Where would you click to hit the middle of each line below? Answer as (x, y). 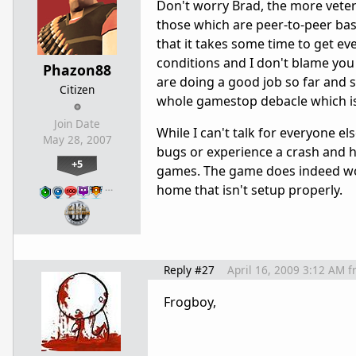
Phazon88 (77, 70)
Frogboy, (190, 302)
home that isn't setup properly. (250, 190)
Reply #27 (189, 270)
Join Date (77, 124)
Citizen (77, 89)
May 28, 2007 (77, 140)
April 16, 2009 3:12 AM (286, 270)
